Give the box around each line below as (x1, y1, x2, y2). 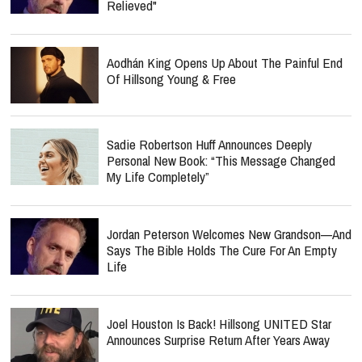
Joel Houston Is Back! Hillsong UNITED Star (107, 314, 331, 333)
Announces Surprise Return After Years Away (107, 330, 330, 349)
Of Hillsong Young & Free (107, 69, 236, 88)
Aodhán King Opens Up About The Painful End (107, 53, 343, 72)
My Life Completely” (107, 167, 209, 186)
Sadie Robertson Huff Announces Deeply (107, 135, 312, 154)
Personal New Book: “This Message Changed (107, 151, 335, 170)
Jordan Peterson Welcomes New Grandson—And (107, 225, 351, 243)
